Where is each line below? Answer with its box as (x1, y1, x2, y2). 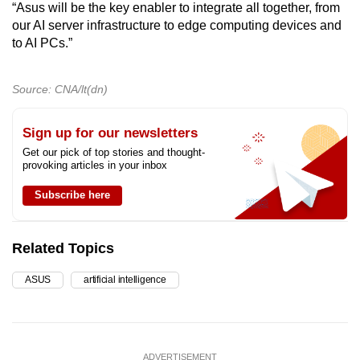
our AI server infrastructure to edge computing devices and (12, 18, 342, 33)
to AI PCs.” (12, 36, 72, 51)
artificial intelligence (84, 274, 166, 286)
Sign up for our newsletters (22, 125, 198, 141)
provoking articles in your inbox (22, 159, 167, 172)
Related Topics (12, 240, 114, 257)
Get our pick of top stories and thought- (22, 146, 205, 159)
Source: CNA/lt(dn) (12, 83, 108, 96)
